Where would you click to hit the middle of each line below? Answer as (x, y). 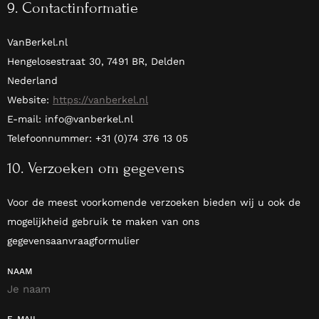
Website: (30, 99)
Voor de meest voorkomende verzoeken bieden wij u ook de (154, 202)
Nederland (32, 80)
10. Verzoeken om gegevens (96, 168)
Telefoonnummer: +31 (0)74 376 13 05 (98, 138)
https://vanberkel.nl (100, 99)
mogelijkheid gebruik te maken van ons (103, 221)
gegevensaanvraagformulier (73, 240)
